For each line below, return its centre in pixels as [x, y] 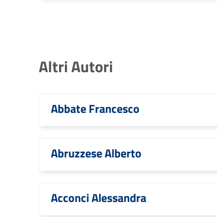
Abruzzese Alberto [96, 153]
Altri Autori [76, 66]
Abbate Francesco [95, 108]
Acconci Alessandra [99, 198]
